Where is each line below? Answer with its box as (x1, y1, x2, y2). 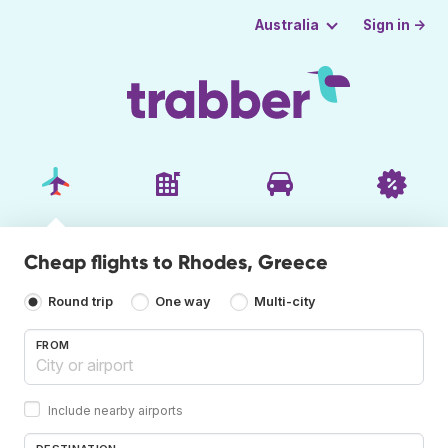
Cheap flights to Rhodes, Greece (24, 249, 328, 274)
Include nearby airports (48, 402, 183, 418)
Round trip (48, 294, 113, 310)
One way (155, 294, 212, 310)
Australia (254, 17, 319, 33)
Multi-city (253, 294, 316, 310)
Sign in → (363, 16, 427, 33)
